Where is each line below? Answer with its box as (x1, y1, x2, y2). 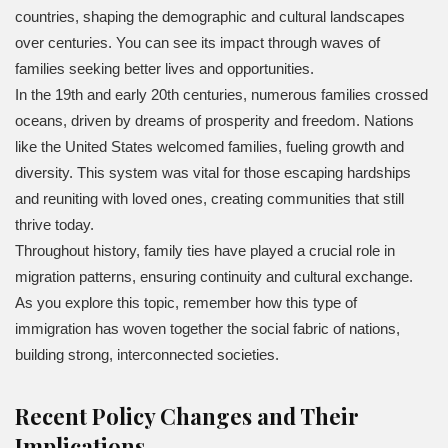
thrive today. (15, 215, 94, 233)
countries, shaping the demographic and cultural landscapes (15, 7, 405, 25)
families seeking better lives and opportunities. (15, 59, 314, 77)
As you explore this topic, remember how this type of (15, 293, 357, 311)
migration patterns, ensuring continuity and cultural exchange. (15, 267, 413, 285)
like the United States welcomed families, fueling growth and (15, 137, 404, 155)
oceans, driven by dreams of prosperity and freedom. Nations (15, 111, 414, 129)
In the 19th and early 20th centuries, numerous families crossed (15, 85, 428, 103)
